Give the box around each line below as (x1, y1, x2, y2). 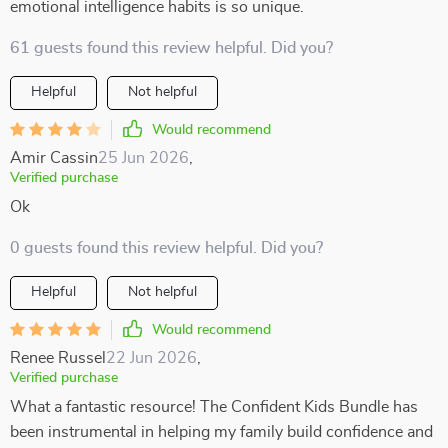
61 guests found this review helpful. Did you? (10, 40, 333, 56)
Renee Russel (10, 350, 106, 366)
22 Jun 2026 (106, 350, 197, 366)
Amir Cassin (10, 150, 98, 166)
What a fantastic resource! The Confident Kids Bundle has (10, 399, 418, 415)
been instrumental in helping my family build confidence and (10, 424, 433, 440)
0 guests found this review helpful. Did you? (10, 240, 323, 256)
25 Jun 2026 (98, 150, 189, 166)
